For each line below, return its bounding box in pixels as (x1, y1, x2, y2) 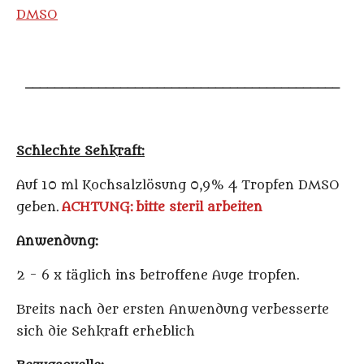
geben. (16, 200, 59, 215)
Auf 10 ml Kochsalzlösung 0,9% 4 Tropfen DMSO (16, 178, 340, 193)
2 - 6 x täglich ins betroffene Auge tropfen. (16, 268, 300, 284)
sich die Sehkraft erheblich (16, 324, 195, 340)
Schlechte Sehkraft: (16, 144, 145, 159)
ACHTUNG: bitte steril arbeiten (62, 200, 262, 215)
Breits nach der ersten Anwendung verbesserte (16, 302, 329, 318)
